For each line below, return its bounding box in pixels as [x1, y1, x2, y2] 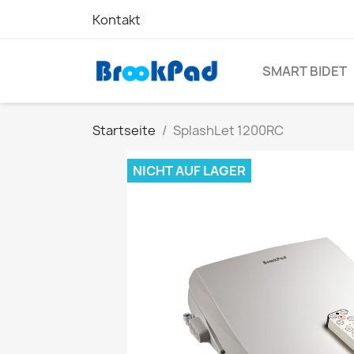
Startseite [92, 122, 156, 139]
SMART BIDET [262, 62, 347, 80]
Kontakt [92, 11, 141, 28]
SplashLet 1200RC [173, 122, 284, 139]
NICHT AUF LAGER [133, 162, 246, 179]
